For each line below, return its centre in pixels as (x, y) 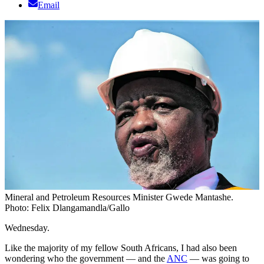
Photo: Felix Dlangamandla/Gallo (67, 208)
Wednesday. (27, 228)
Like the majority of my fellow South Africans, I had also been (121, 248)
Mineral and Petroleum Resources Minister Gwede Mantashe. (119, 197)
